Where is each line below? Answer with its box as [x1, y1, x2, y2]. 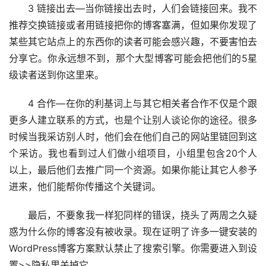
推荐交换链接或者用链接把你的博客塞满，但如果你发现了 [9, 20, 257, 31]
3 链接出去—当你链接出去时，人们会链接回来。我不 [27, 3, 257, 14]
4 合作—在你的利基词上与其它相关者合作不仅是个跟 [27, 98, 257, 109]
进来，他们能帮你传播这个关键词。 [9, 181, 161, 192]
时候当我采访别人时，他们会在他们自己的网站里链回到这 [9, 131, 257, 142]
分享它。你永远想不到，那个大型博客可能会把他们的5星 [9, 53, 257, 64]
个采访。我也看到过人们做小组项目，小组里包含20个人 [9, 148, 257, 159]
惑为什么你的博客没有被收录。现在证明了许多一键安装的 [9, 226, 257, 237]
